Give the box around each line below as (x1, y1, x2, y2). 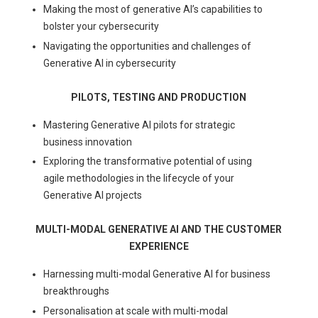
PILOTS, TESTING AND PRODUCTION (71, 91, 247, 103)
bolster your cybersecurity (43, 21, 160, 33)
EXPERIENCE (128, 241, 189, 253)
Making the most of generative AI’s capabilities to (43, 4, 263, 16)
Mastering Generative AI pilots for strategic (43, 119, 236, 131)
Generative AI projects (43, 190, 143, 202)
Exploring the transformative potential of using (43, 155, 253, 168)
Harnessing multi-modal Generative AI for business (43, 268, 271, 280)
